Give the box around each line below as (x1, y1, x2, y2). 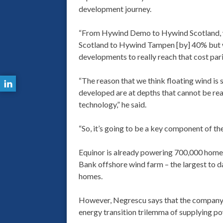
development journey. (78, 4, 151, 14)
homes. (78, 171, 103, 181)
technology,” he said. (78, 100, 146, 110)
